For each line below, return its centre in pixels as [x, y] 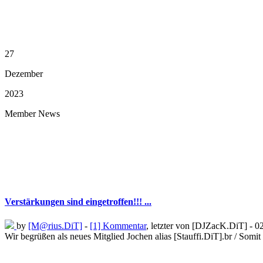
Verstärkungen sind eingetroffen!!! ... [78, 201]
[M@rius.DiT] [55, 225]
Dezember [24, 74]
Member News [32, 114]
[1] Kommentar [118, 225]
